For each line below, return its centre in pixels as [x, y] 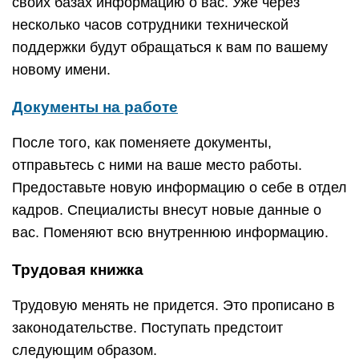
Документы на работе [95, 107]
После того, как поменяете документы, [142, 143]
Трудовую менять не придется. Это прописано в [173, 305]
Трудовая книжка [78, 270]
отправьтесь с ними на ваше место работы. [157, 165]
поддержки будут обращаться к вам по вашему [170, 47]
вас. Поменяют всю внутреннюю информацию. [172, 232]
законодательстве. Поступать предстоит [147, 328]
